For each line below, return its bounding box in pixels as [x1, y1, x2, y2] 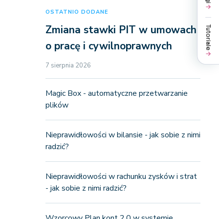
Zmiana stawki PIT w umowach [45, 23, 197, 37]
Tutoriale [204, 24, 212, 50]
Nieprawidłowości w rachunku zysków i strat [45, 171, 197, 182]
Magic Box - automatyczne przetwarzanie [45, 88, 188, 99]
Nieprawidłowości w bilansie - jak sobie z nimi [45, 130, 200, 140]
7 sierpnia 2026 [45, 61, 91, 70]
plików [45, 100, 68, 110]
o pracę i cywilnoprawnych [45, 39, 172, 53]
